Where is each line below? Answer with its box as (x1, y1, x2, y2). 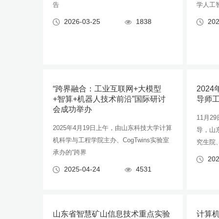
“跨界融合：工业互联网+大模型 (53, 85, 161, 93)
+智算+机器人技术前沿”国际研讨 (53, 95, 166, 103)
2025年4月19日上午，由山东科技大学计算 (53, 124, 172, 131)
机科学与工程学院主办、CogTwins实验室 (53, 136, 169, 144)
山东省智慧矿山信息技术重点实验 (53, 210, 170, 218)
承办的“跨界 (53, 149, 87, 156)
